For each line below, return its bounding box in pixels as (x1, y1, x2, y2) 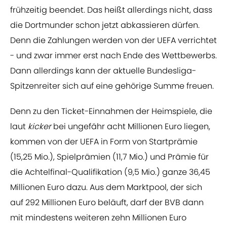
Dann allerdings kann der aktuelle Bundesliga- (10, 65, 196, 77)
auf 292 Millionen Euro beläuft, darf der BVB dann (10, 197, 204, 209)
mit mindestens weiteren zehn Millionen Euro (10, 212, 186, 224)
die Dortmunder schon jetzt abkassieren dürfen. (10, 19, 200, 31)
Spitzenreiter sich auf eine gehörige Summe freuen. (10, 80, 216, 92)
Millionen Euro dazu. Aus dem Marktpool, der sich (10, 181, 202, 194)
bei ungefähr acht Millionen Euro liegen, (53, 121, 210, 133)
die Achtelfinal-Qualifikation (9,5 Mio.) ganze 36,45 (10, 166, 210, 178)
